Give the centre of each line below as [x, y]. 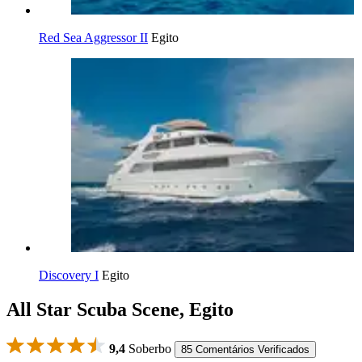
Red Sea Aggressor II [93, 38]
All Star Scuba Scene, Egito [120, 309]
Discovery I [69, 275]
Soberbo [148, 348]
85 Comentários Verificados [245, 349]
